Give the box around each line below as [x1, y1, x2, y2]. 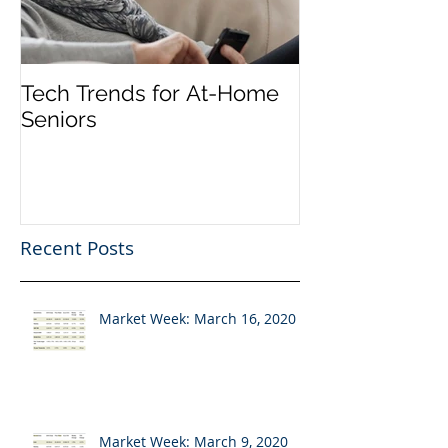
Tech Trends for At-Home [21, 79, 279, 106]
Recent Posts [20, 235, 134, 262]
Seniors [21, 105, 97, 132]
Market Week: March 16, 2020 [99, 309, 296, 329]
